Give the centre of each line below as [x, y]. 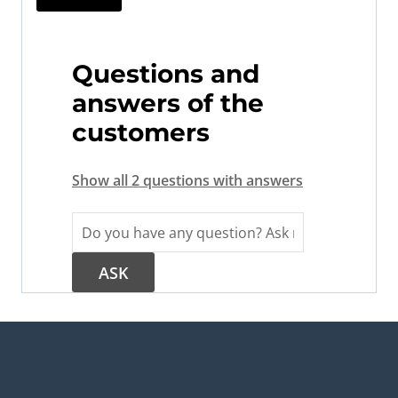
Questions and [166, 74]
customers [141, 133]
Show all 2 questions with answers [187, 181]
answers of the [168, 103]
